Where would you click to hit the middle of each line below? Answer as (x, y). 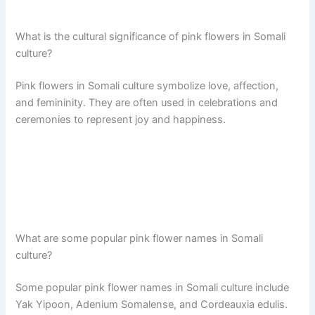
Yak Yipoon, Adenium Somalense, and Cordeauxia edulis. (152, 305)
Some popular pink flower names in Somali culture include (153, 288)
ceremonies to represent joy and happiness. (121, 120)
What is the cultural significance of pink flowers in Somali (151, 37)
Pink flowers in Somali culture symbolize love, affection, (147, 86)
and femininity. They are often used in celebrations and (147, 103)
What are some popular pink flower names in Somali (140, 239)
